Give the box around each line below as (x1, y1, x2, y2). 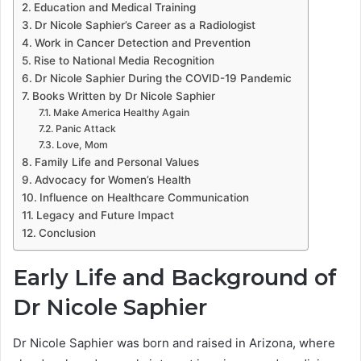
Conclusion (38, 226, 96, 239)
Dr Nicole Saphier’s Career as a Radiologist (34, 18, 255, 31)
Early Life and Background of (13, 263, 337, 291)
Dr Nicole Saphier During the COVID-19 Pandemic (34, 71, 292, 85)
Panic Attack (55, 122, 116, 135)
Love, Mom (56, 138, 108, 151)
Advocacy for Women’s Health (34, 172, 191, 186)
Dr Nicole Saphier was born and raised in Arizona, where (13, 335, 335, 351)
